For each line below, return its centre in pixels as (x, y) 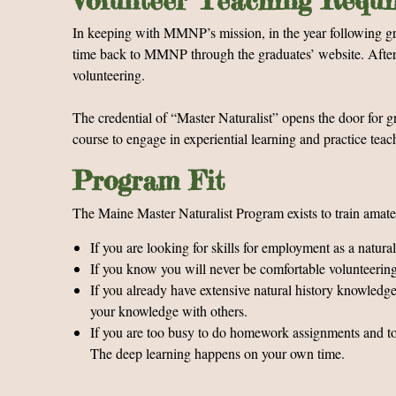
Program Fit (148, 180)
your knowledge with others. (169, 311)
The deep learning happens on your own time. (217, 353)
